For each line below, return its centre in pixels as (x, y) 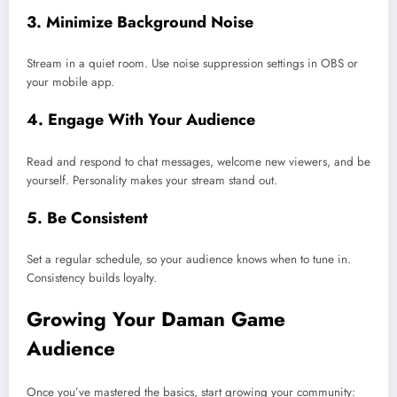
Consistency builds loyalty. (92, 278)
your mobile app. (70, 82)
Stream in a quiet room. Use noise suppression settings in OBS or (192, 64)
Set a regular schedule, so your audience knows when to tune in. (189, 260)
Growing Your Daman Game (156, 319)
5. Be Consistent (87, 218)
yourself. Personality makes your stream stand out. (152, 180)
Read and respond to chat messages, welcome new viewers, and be (198, 161)
